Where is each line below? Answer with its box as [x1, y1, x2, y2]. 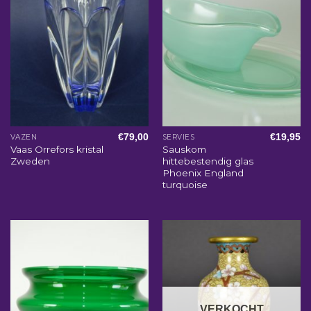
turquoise [162, 179, 208, 191]
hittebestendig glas [162, 155, 253, 167]
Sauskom [162, 144, 206, 155]
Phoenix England [162, 167, 244, 179]
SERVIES [162, 133, 195, 142]
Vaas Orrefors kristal [10, 144, 103, 155]
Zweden [10, 155, 50, 167]
